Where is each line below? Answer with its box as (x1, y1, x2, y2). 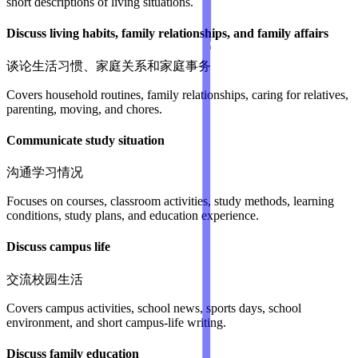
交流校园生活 (6, 272, 83, 286)
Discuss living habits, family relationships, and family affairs (6, 26, 328, 41)
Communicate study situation (6, 133, 165, 147)
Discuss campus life (6, 240, 110, 254)
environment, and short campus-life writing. (6, 315, 226, 329)
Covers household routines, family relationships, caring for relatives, (6, 87, 348, 101)
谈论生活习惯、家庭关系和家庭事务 (6, 58, 211, 73)
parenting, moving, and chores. (6, 101, 162, 116)
